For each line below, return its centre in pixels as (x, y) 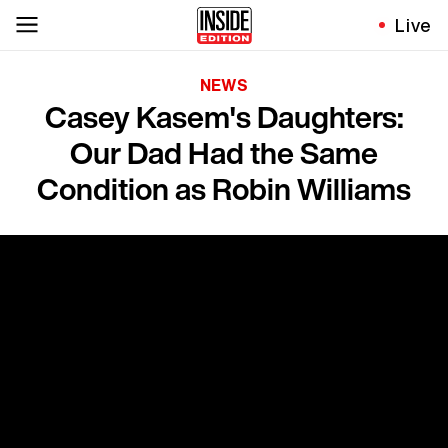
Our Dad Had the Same (224, 153)
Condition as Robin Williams (224, 189)
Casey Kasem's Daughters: (224, 117)
